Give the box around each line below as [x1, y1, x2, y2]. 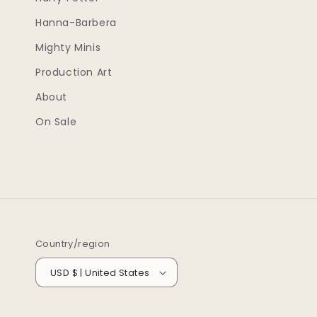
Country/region [35, 237, 110, 250]
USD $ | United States [71, 265, 150, 279]
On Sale [35, 115, 77, 129]
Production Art [35, 65, 113, 79]
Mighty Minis [35, 40, 101, 54]
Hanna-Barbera [35, 16, 117, 30]
